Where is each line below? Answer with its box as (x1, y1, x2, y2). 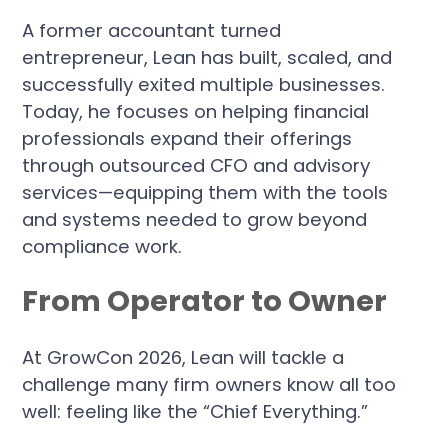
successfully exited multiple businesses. (22, 71, 386, 97)
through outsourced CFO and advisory (22, 152, 371, 178)
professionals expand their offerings (22, 125, 353, 151)
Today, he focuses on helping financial (22, 98, 370, 124)
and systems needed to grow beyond (22, 206, 368, 232)
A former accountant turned (22, 17, 282, 43)
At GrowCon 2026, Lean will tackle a (22, 345, 345, 371)
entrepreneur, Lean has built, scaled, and (22, 44, 393, 70)
